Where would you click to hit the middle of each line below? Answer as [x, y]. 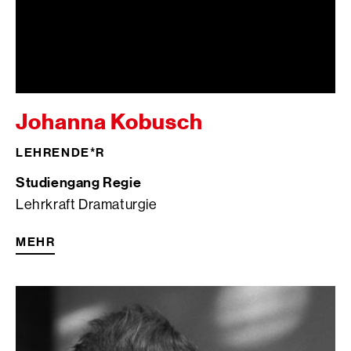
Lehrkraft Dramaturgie [87, 204]
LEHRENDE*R [60, 152]
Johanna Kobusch [109, 121]
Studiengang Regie [79, 182]
